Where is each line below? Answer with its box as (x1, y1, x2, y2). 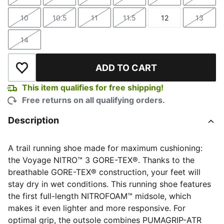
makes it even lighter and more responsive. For (8, 203, 185, 213)
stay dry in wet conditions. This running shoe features (8, 179, 211, 189)
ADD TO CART (95, 62, 157, 73)
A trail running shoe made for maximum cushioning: (8, 143, 202, 153)
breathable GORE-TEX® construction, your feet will (8, 167, 200, 177)
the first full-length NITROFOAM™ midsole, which (8, 191, 191, 201)
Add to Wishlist (21, 67, 79, 78)
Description (8, 115, 59, 125)
